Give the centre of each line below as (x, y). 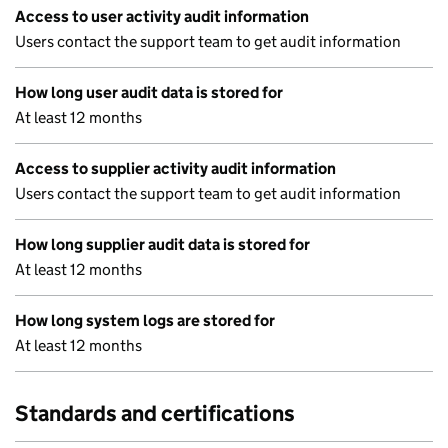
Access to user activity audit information (162, 16)
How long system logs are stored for (145, 320)
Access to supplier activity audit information (175, 168)
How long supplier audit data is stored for (162, 244)
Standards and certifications (155, 413)
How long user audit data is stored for (149, 92)
